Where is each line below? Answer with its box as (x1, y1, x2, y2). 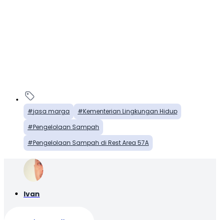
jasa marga (33, 107, 70, 116)
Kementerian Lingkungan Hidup (83, 107, 177, 116)
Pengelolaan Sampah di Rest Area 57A (33, 138, 149, 147)
